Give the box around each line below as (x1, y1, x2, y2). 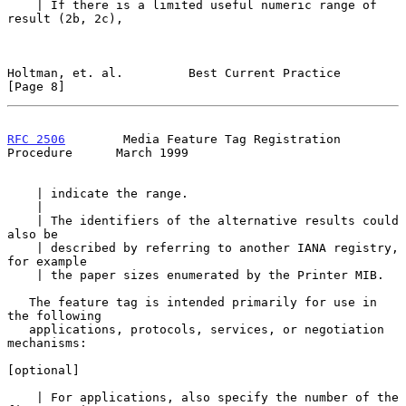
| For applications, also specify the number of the (7, 390, 36, 404)
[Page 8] (7, 79, 65, 93)
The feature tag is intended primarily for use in (7, 295, 29, 309)
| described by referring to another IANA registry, (7, 240, 36, 255)
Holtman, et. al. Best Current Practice (7, 65, 341, 80)
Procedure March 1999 (7, 145, 188, 159)
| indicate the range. (7, 186, 36, 200)
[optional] (7, 362, 80, 377)
